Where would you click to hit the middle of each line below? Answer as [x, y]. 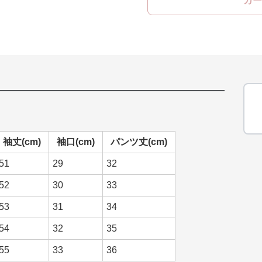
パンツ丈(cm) [139, 142]
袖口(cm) [76, 142]
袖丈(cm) [22, 142]
